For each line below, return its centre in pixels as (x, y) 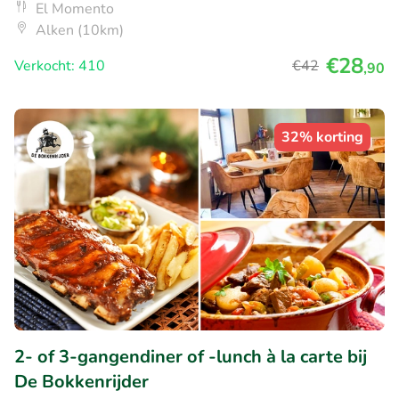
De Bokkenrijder (81, 382)
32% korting (322, 137)
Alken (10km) (80, 30)
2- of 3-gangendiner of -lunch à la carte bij (191, 357)
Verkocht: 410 (60, 65)
